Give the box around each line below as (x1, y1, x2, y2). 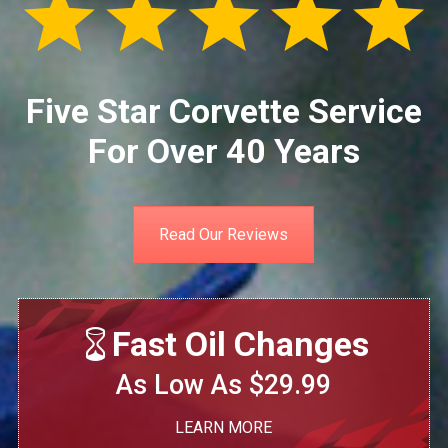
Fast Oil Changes (112, 324, 370, 364)
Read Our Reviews (159, 225, 289, 244)
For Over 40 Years (87, 131, 360, 171)
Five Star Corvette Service (25, 91, 422, 131)
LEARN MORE (175, 418, 273, 437)
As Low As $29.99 (116, 369, 332, 401)
